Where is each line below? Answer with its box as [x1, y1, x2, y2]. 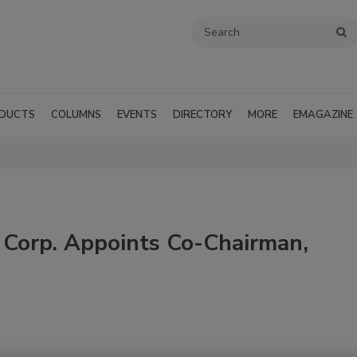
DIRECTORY [173, 108, 232, 123]
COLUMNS [51, 108, 101, 123]
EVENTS [117, 108, 157, 123]
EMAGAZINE [293, 108, 353, 123]
